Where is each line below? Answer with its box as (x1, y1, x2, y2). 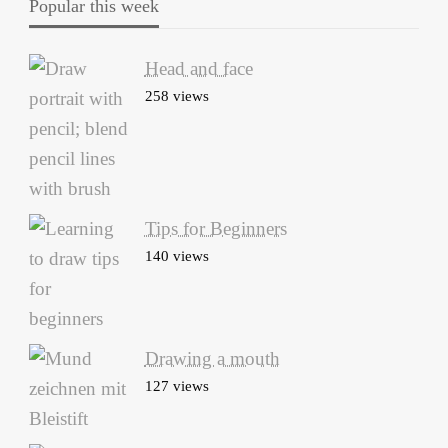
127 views (144, 377, 209, 395)
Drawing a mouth (144, 348, 280, 370)
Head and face (144, 58, 253, 80)
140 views (144, 247, 209, 265)
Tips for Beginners (144, 218, 287, 240)
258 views (144, 87, 209, 105)
